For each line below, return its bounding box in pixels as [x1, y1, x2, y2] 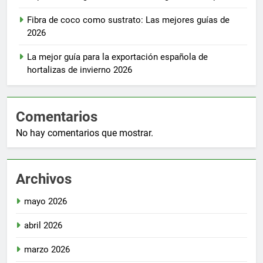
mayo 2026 [24, 195, 67, 207]
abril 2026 [24, 220, 62, 231]
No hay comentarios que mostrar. [16, 127, 153, 139]
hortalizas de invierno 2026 [27, 64, 132, 75]
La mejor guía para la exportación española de [27, 51, 208, 62]
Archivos [16, 170, 72, 187]
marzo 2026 [24, 244, 70, 255]
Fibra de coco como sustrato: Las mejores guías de [27, 14, 230, 25]
